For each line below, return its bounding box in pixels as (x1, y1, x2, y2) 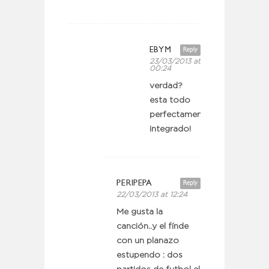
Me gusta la (116, 208, 163, 216)
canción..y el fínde (116, 222, 189, 230)
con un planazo (116, 237, 179, 244)
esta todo (150, 96, 190, 104)
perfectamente (150, 110, 210, 118)
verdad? (150, 82, 183, 89)
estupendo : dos (116, 251, 183, 259)
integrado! (150, 125, 191, 133)
